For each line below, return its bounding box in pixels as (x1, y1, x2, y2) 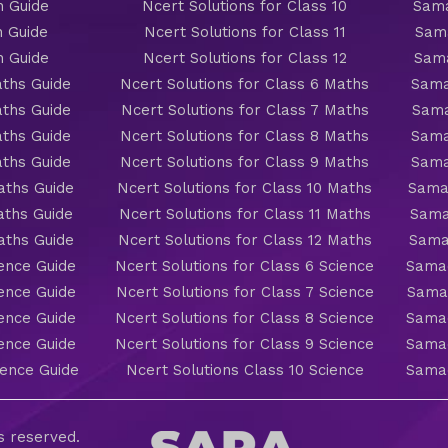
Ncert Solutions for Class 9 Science (115, 334, 375, 353)
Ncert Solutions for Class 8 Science (115, 308, 375, 327)
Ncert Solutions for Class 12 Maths (117, 230, 372, 249)
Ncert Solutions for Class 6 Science (115, 256, 375, 275)
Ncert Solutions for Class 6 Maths (120, 74, 370, 93)
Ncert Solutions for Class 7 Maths (120, 100, 369, 119)
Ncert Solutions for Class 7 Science (115, 282, 374, 301)
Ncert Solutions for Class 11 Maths (118, 204, 371, 223)
